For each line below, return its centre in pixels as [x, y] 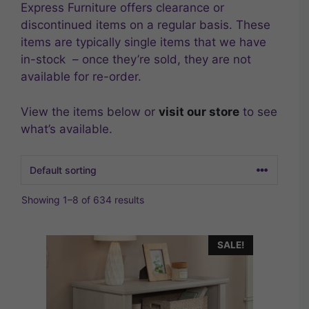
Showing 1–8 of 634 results [83, 200]
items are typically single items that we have [143, 42]
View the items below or [90, 111]
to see [258, 111]
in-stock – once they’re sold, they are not [136, 59]
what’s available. [67, 129]
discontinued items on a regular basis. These [146, 25]
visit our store [199, 111]
